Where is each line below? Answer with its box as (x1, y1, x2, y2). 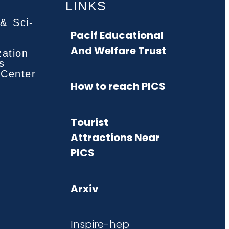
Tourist (71, 114, 108, 129)
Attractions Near (71, 130, 160, 145)
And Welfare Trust (71, 43, 166, 58)
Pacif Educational (71, 28, 164, 42)
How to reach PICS (71, 79, 166, 94)
